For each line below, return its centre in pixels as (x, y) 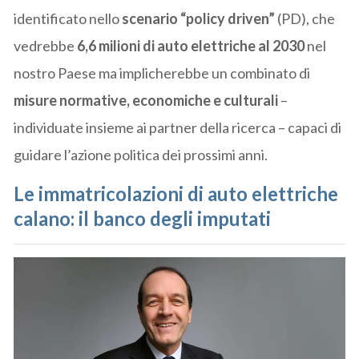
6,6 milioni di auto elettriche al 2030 (191, 45)
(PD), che (307, 18)
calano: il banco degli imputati (143, 218)
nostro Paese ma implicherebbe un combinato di (162, 73)
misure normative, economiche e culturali (147, 100)
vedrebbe (46, 45)
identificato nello (68, 18)
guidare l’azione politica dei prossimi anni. (141, 154)
